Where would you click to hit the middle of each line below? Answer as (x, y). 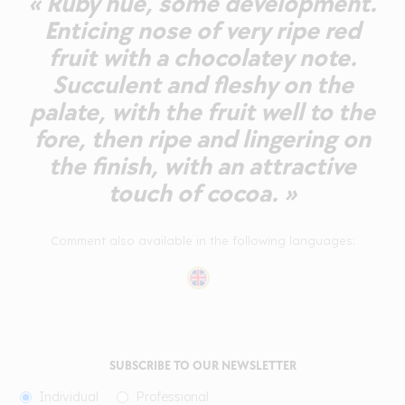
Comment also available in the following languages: (202, 240)
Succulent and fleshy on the (202, 85)
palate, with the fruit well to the (202, 112)
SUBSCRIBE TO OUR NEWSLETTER (202, 365)
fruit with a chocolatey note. (202, 58)
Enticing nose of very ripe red (202, 31)
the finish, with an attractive (202, 166)
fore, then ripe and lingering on (202, 139)
